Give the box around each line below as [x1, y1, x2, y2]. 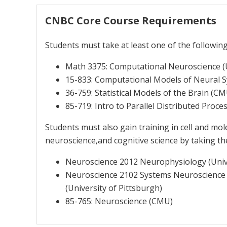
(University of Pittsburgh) [65, 182, 162, 194]
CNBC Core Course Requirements [45, 13, 216, 27]
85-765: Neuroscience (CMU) [65, 195, 173, 207]
